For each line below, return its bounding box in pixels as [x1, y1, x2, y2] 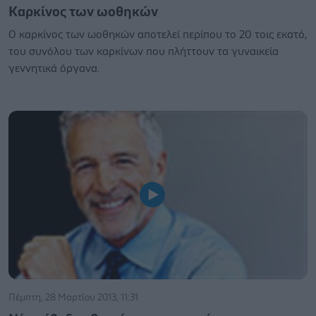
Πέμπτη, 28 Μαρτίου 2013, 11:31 [8, 292, 138, 303]
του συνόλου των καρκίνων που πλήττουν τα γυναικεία [8, 46, 279, 57]
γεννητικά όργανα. [8, 63, 99, 74]
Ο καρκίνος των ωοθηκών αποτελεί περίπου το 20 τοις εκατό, [8, 29, 308, 40]
